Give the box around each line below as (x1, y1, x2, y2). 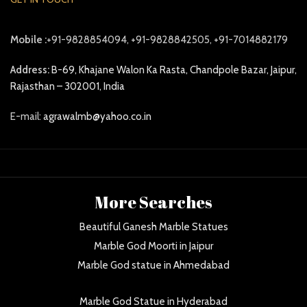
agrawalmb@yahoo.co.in (43, 110, 151, 123)
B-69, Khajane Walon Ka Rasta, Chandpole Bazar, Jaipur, (51, 64, 297, 77)
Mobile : (10, 34, 47, 47)
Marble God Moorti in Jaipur (94, 240, 213, 253)
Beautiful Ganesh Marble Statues (79, 221, 228, 234)
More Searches (95, 191, 212, 214)
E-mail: (10, 110, 43, 123)
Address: (10, 64, 49, 77)
